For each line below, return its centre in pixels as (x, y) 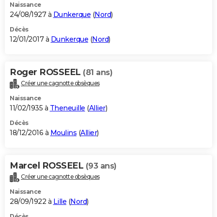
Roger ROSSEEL (46, 72)
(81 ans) (98, 73)
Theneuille (67, 108)
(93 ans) (101, 166)
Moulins (63, 132)
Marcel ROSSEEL (48, 165)
